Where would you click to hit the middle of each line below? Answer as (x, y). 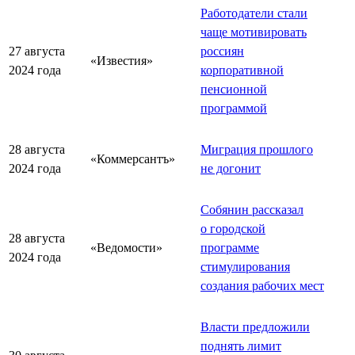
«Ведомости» (126, 247)
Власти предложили (255, 326)
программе (230, 247)
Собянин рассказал (252, 209)
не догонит (231, 168)
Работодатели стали (254, 13)
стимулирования (245, 266)
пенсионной (234, 89)
